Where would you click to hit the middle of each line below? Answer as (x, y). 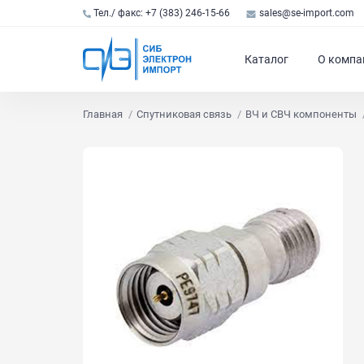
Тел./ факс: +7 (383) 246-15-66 (162, 13)
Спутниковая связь (184, 114)
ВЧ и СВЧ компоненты (301, 114)
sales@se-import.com (306, 13)
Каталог (266, 59)
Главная (103, 114)
